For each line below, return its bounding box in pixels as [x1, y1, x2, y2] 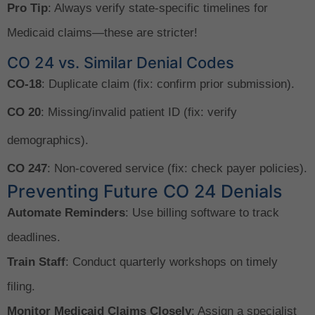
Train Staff [7, 255, 65, 269]
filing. [7, 279, 35, 293]
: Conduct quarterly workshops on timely [65, 255, 278, 269]
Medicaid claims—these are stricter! [7, 25, 198, 39]
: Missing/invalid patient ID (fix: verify [41, 105, 237, 119]
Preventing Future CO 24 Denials [7, 180, 282, 202]
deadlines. [7, 230, 60, 244]
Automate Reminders [7, 205, 125, 219]
